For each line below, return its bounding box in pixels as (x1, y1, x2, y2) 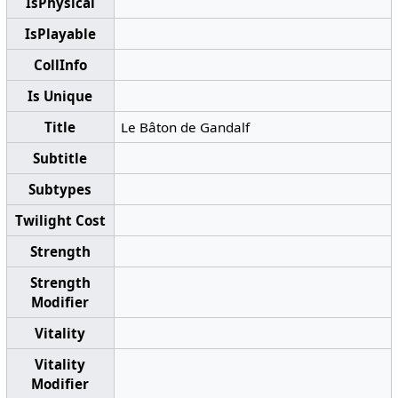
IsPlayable (24, 25, 96, 44)
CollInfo (33, 56, 87, 75)
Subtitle (33, 149, 88, 168)
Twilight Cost (14, 211, 106, 230)
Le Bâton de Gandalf (121, 118, 251, 137)
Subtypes (28, 180, 92, 199)
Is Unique (28, 87, 93, 106)
